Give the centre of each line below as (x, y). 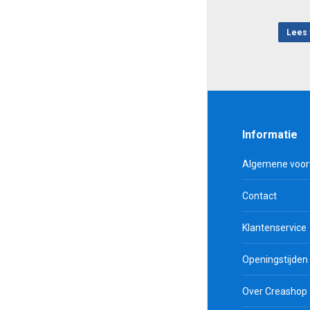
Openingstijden (275, 259)
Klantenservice (274, 227)
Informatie (270, 134)
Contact (259, 195)
